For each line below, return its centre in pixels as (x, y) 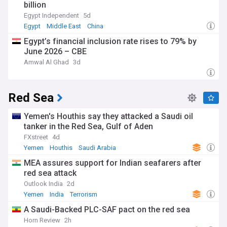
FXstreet (36, 137)
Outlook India (43, 184)
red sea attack (50, 173)
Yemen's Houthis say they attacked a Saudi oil (108, 116)
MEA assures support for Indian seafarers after (112, 163)
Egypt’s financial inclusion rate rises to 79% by (110, 41)
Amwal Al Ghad (46, 62)
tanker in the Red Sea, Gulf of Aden (88, 126)
